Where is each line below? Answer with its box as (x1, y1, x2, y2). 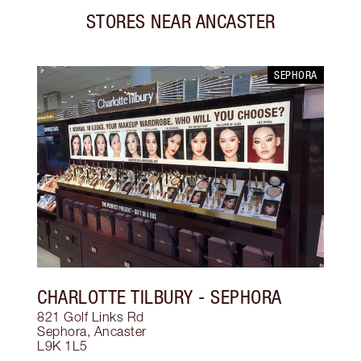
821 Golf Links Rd (37, 309, 144, 325)
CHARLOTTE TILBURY (37, 285, 193, 309)
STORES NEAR (85, 10, 191, 33)
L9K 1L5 (37, 338, 88, 354)
